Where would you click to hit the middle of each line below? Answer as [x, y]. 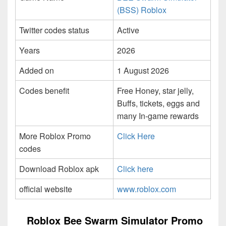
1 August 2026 [143, 71]
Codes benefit [44, 91]
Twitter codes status [54, 30]
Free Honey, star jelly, [155, 91]
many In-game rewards [158, 116]
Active [128, 30]
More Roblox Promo [55, 136]
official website [46, 189]
